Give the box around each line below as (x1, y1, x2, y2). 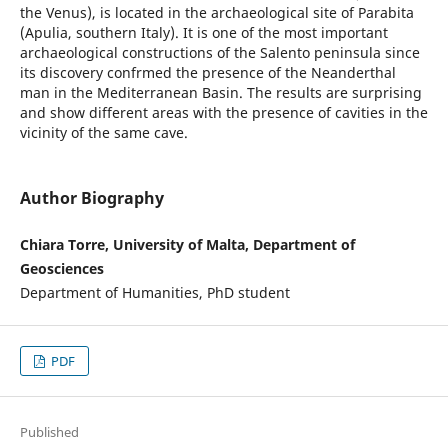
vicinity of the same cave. (19, 123, 188, 143)
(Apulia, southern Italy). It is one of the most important (19, 23, 388, 43)
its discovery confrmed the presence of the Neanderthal (19, 63, 396, 83)
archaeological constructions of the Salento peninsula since (19, 43, 420, 63)
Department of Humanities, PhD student (19, 283, 290, 303)
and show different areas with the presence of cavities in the (19, 103, 428, 123)
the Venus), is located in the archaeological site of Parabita (19, 3, 414, 23)
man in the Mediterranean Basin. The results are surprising (19, 83, 422, 103)
